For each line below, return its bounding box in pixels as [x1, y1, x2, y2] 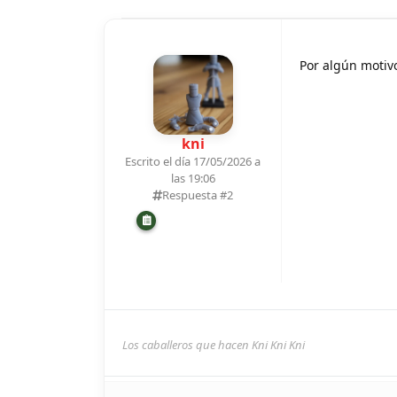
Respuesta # [162, 186, 227, 203]
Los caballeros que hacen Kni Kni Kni [122, 336, 305, 353]
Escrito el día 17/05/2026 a [125, 152, 261, 169]
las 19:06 [170, 169, 215, 186]
